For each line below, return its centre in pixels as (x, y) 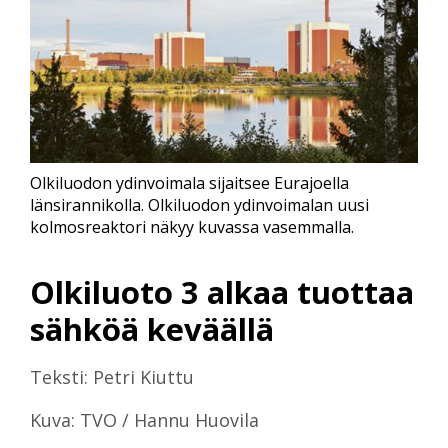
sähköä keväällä (152, 328)
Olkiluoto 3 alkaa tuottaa (222, 291)
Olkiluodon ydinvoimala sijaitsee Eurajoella (189, 183)
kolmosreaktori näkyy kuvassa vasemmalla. (192, 227)
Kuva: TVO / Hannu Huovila (144, 419)
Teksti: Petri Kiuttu (112, 376)
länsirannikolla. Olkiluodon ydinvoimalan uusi (199, 205)
